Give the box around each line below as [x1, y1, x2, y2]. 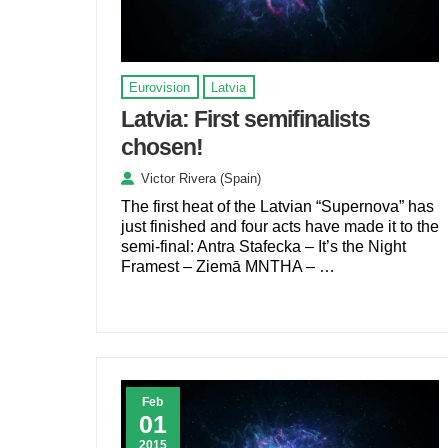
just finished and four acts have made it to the [120, 218, 439, 236]
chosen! [120, 134, 203, 161]
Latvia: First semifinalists [120, 106, 370, 133]
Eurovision [129, 79, 191, 95]
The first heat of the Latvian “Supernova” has [120, 198, 434, 216]
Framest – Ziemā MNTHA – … [120, 258, 335, 276]
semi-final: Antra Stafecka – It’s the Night [120, 238, 406, 256]
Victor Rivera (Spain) [140, 171, 261, 187]
